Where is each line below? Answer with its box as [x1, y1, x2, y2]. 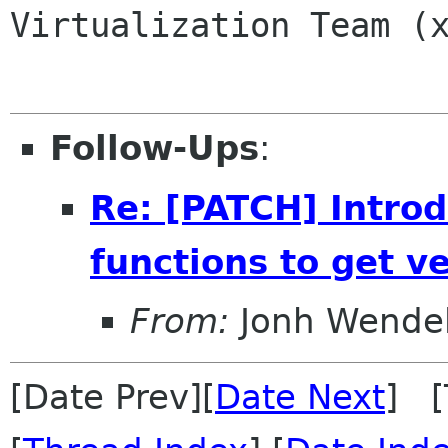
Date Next [215, 377, 385, 418]
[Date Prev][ [10, 377, 215, 418]
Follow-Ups [50, 128, 259, 168]
